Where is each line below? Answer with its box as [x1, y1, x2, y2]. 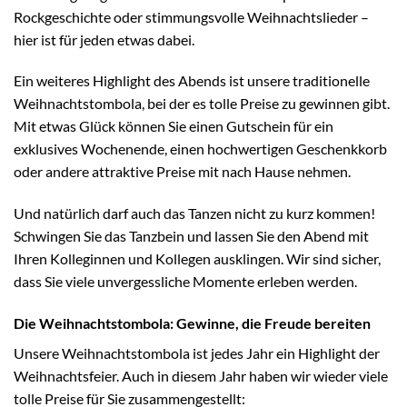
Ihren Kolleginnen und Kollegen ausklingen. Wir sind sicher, [14, 250, 381, 268]
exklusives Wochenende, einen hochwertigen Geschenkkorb [14, 140, 387, 158]
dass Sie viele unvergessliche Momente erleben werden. [14, 273, 357, 291]
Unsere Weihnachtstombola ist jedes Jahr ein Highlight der [14, 343, 380, 362]
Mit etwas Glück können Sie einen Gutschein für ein [14, 117, 333, 135]
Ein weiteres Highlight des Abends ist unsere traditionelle [14, 72, 370, 90]
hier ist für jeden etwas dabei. [14, 30, 194, 48]
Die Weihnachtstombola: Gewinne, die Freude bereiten [14, 313, 371, 332]
